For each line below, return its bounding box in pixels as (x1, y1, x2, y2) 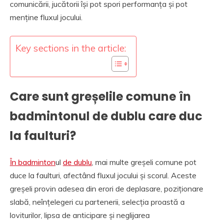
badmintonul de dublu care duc (10, 108, 202, 124)
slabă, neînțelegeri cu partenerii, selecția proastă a (10, 196, 185, 207)
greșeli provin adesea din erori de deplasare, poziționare (10, 183, 203, 193)
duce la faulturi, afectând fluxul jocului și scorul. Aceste (10, 170, 196, 180)
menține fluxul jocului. (10, 12, 82, 23)
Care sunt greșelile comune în (10, 88, 191, 105)
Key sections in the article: (15, 42, 126, 55)
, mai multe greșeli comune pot (92, 157, 196, 167)
